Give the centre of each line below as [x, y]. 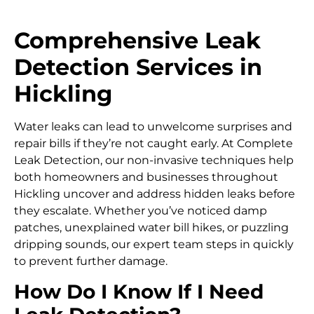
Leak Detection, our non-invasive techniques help [154, 161]
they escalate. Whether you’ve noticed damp [141, 211]
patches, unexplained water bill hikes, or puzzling [151, 228]
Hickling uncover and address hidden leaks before [155, 194]
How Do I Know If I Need [139, 291]
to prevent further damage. [91, 261]
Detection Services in [138, 67]
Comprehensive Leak [137, 41]
